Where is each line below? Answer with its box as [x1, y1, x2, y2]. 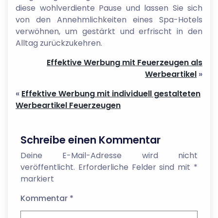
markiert [20, 173, 54, 184]
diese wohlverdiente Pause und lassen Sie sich [16, 2, 202, 14]
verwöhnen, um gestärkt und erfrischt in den [16, 26, 202, 37]
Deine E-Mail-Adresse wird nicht [20, 150, 198, 161]
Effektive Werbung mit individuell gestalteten [21, 88, 200, 99]
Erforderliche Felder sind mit [78, 162, 194, 173]
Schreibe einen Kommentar [20, 133, 161, 147]
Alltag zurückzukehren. [16, 37, 102, 49]
